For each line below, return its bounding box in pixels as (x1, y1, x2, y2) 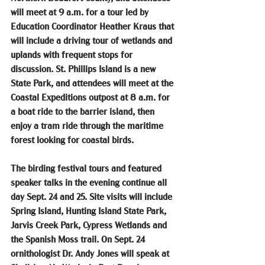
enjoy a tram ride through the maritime (11, 121, 166, 131)
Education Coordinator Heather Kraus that (11, 21, 176, 31)
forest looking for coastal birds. (11, 135, 134, 145)
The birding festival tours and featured (11, 163, 164, 173)
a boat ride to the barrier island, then (11, 106, 157, 117)
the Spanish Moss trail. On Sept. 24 (11, 234, 147, 244)
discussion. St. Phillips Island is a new (11, 64, 158, 74)
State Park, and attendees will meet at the (11, 78, 176, 88)
